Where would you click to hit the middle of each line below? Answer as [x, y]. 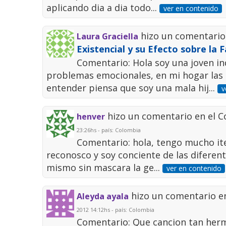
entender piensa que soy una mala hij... [132, 88]
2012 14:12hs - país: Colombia [116, 210]
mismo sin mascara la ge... [105, 168]
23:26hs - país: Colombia [109, 130]
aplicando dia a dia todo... [103, 8]
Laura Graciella [108, 37]
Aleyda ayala [103, 196]
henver [91, 117]
